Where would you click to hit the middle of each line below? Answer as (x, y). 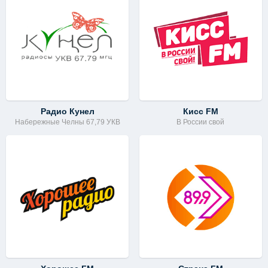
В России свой (201, 122)
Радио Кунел (67, 111)
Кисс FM (200, 111)
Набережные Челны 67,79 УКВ (67, 122)
